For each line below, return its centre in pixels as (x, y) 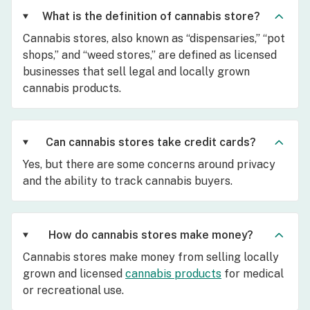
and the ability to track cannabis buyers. (128, 181)
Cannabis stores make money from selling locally (151, 257)
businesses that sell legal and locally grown (136, 71)
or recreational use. (73, 290)
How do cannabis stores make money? (151, 235)
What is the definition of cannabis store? (151, 16)
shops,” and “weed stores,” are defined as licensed (150, 55)
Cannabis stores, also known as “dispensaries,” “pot (154, 38)
